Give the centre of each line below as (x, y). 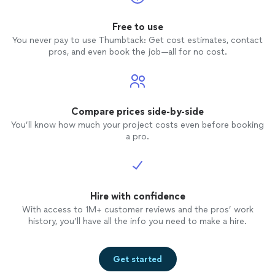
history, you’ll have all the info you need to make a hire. (137, 222)
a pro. (137, 137)
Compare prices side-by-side (137, 112)
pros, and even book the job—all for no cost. (137, 52)
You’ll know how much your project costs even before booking (137, 125)
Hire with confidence (137, 196)
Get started (137, 259)
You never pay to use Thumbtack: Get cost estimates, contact (137, 41)
